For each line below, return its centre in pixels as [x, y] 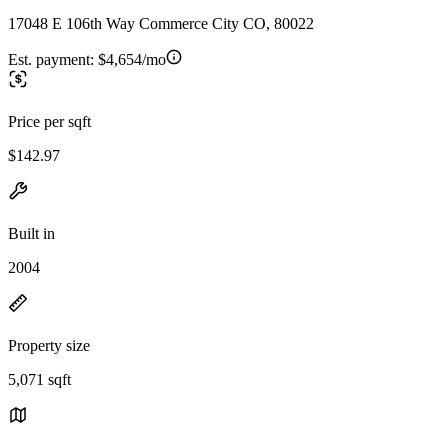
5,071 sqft [39, 379]
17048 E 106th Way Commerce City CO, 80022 [161, 23]
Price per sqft [49, 121]
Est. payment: [53, 59]
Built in [31, 233]
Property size [49, 345]
